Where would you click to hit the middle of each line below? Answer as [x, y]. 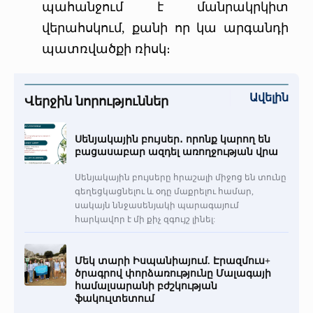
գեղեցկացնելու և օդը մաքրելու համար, [164, 191]
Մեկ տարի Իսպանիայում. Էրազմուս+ [173, 261]
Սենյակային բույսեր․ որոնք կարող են [173, 139]
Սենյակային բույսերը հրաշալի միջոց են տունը [181, 177]
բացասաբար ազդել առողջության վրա [176, 152]
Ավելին [269, 98]
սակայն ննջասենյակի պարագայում [157, 205]
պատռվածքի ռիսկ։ [106, 49]
